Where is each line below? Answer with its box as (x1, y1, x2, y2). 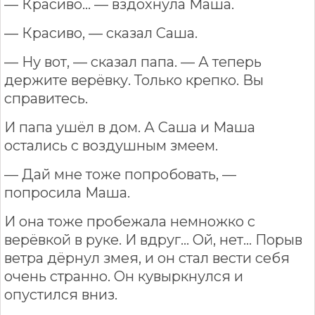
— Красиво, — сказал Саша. (4, 24, 198, 41)
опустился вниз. (4, 285, 117, 303)
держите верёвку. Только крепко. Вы (4, 71, 264, 89)
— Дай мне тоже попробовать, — (4, 165, 236, 183)
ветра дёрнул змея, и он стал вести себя (4, 249, 290, 266)
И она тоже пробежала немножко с (4, 212, 255, 230)
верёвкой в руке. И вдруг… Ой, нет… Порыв (4, 231, 302, 248)
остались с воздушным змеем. (4, 136, 218, 154)
